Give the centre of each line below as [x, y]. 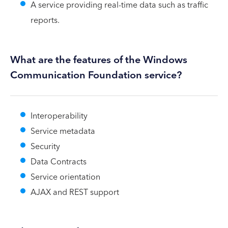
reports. [45, 20]
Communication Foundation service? [96, 75]
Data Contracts [59, 162]
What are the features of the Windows [99, 60]
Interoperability [59, 116]
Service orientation [65, 177]
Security [45, 146]
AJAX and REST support [75, 192]
